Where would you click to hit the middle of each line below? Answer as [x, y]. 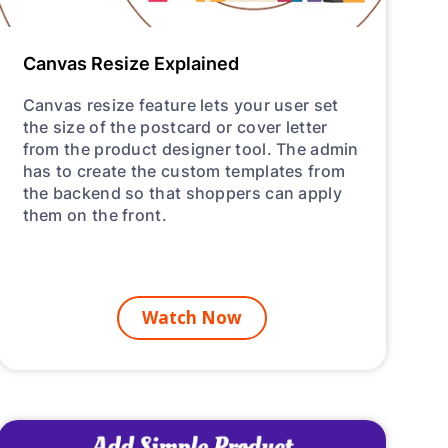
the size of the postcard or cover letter [175, 127]
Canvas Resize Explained [130, 63]
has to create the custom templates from [184, 171]
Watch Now [191, 318]
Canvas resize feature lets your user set [180, 105]
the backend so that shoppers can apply [182, 193]
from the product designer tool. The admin [190, 149]
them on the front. [94, 215]
